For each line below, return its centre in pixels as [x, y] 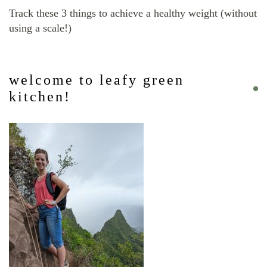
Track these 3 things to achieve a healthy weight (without [133, 13]
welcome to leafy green [97, 80]
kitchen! [40, 97]
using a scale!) [40, 28]
